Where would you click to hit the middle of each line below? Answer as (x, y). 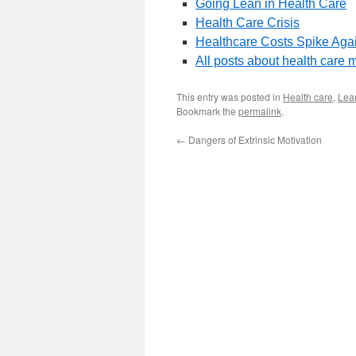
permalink (260, 111)
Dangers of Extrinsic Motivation (254, 139)
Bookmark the (207, 111)
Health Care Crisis (248, 23)
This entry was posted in (230, 97)
